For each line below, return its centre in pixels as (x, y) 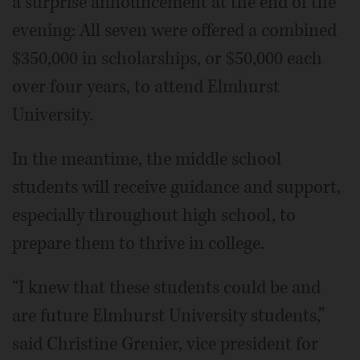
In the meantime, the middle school (147, 159)
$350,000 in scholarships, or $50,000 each (167, 58)
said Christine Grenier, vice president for (165, 344)
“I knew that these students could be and (166, 287)
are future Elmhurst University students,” (168, 315)
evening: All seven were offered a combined (174, 30)
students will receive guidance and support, (176, 187)
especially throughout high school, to (154, 215)
